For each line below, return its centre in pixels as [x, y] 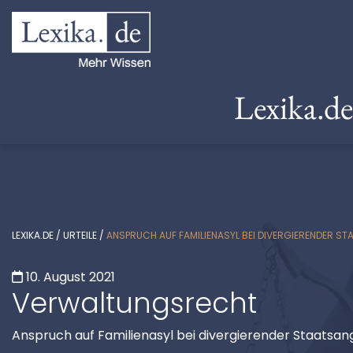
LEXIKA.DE [33, 235]
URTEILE [80, 235]
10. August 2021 [71, 277]
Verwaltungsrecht [134, 303]
